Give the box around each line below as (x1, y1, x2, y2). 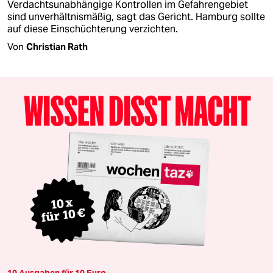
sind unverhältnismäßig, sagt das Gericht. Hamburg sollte (7, 10, 265, 24)
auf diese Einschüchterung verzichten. (7, 23, 178, 36)
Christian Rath (26, 41, 88, 53)
